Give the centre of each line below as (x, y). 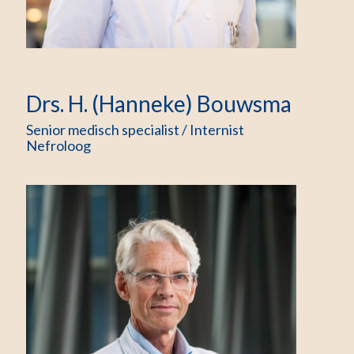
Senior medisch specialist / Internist (136, 130)
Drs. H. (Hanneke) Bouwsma (159, 104)
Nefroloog (59, 145)
